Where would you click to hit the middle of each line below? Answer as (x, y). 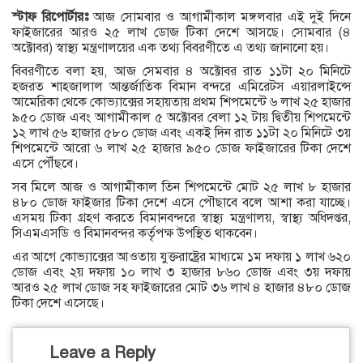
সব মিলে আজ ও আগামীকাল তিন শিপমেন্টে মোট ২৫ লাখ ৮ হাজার (181, 188)
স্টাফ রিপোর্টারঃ (53, 17)
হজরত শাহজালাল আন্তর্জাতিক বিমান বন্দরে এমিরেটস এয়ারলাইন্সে (181, 87)
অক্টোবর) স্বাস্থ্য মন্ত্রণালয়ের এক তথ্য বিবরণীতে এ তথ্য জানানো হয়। (171, 48)
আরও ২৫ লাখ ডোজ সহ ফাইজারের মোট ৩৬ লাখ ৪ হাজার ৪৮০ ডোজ (181, 288)
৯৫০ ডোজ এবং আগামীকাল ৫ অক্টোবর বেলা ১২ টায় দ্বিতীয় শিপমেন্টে (181, 118)
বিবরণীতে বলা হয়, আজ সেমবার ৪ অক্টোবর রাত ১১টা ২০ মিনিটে (181, 72)
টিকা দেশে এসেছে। (58, 303)
